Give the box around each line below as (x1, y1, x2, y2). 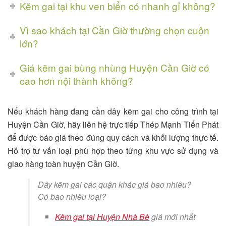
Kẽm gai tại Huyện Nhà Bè (55, 210, 150, 222)
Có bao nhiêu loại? (38, 190, 106, 202)
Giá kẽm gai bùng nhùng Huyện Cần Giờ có (20, 60, 210, 74)
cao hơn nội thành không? (20, 73, 134, 87)
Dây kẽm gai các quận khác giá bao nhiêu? (38, 178, 191, 190)
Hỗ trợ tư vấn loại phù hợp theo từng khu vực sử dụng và (8, 144, 218, 156)
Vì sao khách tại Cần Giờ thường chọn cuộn (20, 23, 210, 37)
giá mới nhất (149, 210, 196, 222)
